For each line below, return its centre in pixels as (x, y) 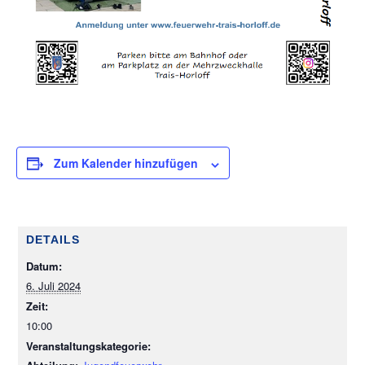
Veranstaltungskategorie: (88, 346)
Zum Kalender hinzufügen (126, 163)
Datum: (44, 266)
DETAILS (53, 240)
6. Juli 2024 (53, 286)
